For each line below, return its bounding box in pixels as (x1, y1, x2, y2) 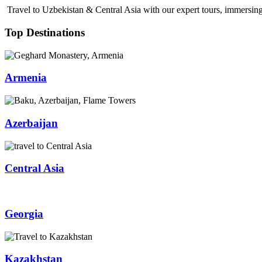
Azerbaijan (5, 116, 58, 129)
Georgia (5, 207, 43, 220)
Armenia (5, 71, 47, 84)
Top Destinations (5, 26, 85, 39)
